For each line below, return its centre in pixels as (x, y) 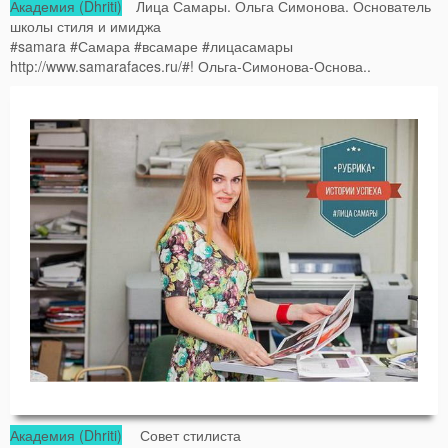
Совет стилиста (181, 435)
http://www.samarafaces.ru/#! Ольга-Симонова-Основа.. (190, 65)
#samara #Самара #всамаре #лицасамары (151, 45)
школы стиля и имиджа (85, 25)
